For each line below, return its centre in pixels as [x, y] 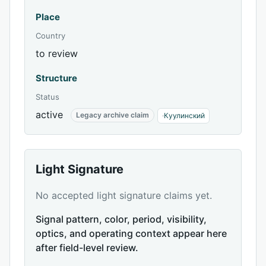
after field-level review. [87, 248]
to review [57, 53]
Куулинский [184, 115]
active [49, 115]
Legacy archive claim [113, 115]
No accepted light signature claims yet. [124, 195]
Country [50, 36]
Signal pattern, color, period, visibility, [121, 219]
